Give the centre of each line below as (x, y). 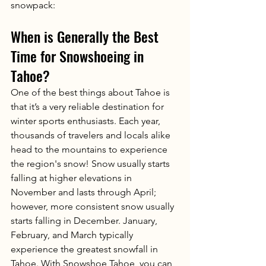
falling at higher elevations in (72, 178)
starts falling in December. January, (85, 220)
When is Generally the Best (86, 36)
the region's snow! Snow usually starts (91, 163)
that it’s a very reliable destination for (88, 106)
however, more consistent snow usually (94, 206)
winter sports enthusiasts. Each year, (87, 121)
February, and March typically (73, 235)
